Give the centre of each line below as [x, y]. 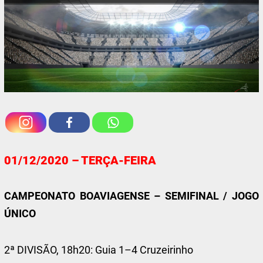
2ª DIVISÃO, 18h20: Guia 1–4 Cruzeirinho [99, 250]
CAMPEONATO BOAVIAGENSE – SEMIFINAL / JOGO [131, 196]
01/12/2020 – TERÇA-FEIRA [80, 160]
